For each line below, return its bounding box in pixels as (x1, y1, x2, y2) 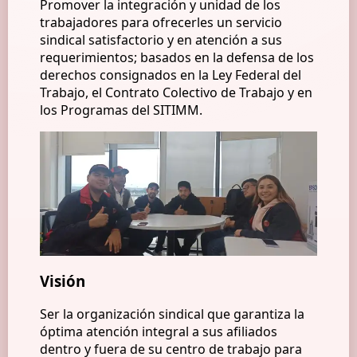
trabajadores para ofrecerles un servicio (40, 14, 283, 32)
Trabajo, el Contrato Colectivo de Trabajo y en (40, 84, 313, 102)
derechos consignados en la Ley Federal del (40, 66, 302, 84)
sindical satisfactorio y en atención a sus (40, 31, 283, 49)
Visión (40, 270, 86, 291)
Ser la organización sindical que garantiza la (40, 305, 305, 324)
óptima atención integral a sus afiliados (40, 323, 278, 341)
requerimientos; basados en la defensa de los (40, 49, 315, 67)
